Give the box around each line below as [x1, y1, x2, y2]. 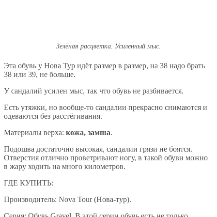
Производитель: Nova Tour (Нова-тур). [4, 195, 131, 204]
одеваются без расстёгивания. [4, 112, 102, 121]
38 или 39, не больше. [4, 70, 76, 79]
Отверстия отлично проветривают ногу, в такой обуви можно [4, 154, 208, 162]
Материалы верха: [4, 128, 66, 137]
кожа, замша [66, 128, 110, 137]
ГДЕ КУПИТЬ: [4, 179, 53, 187]
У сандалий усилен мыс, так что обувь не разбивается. [4, 87, 184, 95]
